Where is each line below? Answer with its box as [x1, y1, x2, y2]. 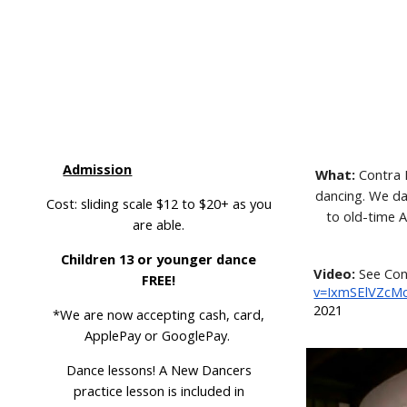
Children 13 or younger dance [61, 250, 257, 268]
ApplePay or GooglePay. [84, 326, 233, 344]
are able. [133, 215, 185, 233]
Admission [63, 160, 133, 178]
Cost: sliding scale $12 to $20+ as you [45, 194, 272, 213]
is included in [167, 382, 244, 400]
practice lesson [73, 382, 168, 400]
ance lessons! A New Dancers [75, 361, 252, 379]
